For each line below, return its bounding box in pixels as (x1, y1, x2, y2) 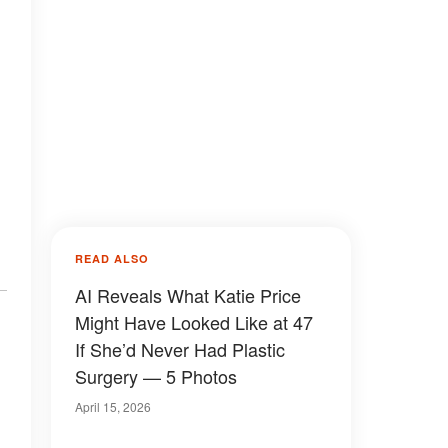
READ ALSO (75, 251, 149, 266)
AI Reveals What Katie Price (75, 282, 301, 308)
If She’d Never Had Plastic (75, 336, 285, 362)
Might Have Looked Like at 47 (75, 309, 313, 335)
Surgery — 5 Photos (75, 363, 237, 389)
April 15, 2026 (75, 398, 151, 415)
